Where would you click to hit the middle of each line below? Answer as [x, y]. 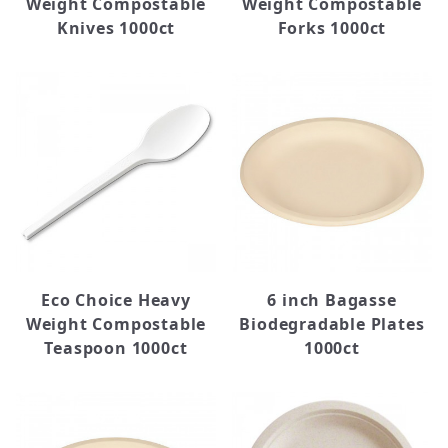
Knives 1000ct [116, 28]
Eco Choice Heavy [116, 300]
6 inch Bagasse [332, 300]
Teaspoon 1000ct [116, 348]
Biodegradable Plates [332, 324]
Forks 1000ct [332, 28]
